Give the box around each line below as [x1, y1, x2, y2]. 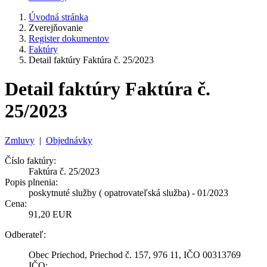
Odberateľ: [5, 229, 46, 240]
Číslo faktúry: [5, 155, 56, 166]
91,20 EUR [29, 209, 72, 219]
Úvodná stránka [29, 12, 88, 22]
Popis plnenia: [5, 176, 58, 187]
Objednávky [46, 135, 92, 145]
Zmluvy [5, 135, 35, 145]
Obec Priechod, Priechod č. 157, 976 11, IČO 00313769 [29, 249, 241, 260]
